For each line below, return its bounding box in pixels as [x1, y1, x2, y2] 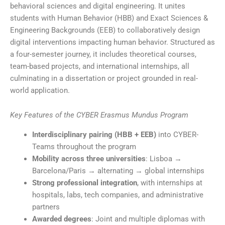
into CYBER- [156, 130, 198, 139]
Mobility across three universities [32, 154, 146, 163]
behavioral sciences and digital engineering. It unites [10, 1, 185, 11]
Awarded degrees [32, 214, 91, 223]
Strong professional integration [32, 178, 137, 187]
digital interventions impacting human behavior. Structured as [10, 37, 215, 47]
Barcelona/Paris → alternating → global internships [32, 166, 204, 175]
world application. [10, 85, 70, 95]
